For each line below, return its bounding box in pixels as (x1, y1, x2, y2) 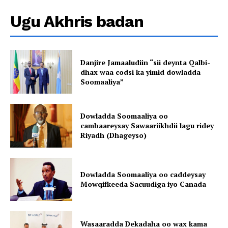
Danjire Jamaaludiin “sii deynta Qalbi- (80, 57, 211, 67)
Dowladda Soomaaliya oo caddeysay (80, 169, 206, 180)
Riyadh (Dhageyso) (80, 130, 147, 140)
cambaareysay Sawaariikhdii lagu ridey (80, 121, 214, 131)
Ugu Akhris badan (10, 12, 144, 32)
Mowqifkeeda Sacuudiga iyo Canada (80, 179, 207, 189)
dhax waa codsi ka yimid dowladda (80, 67, 201, 77)
